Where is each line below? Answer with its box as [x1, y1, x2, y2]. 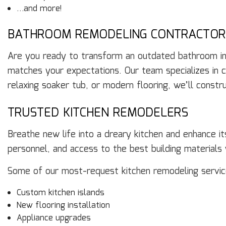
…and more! [16, 3, 62, 16]
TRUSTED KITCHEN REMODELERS [8, 103, 188, 123]
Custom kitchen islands [16, 187, 104, 200]
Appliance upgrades [16, 212, 91, 225]
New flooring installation [16, 199, 110, 212]
